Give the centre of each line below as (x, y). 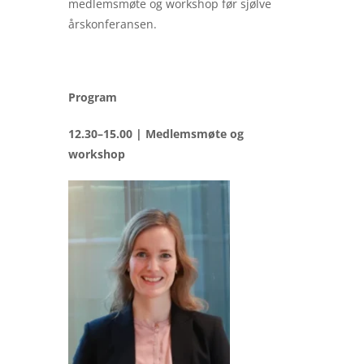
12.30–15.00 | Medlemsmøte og (156, 134)
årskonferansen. (113, 24)
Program (93, 97)
